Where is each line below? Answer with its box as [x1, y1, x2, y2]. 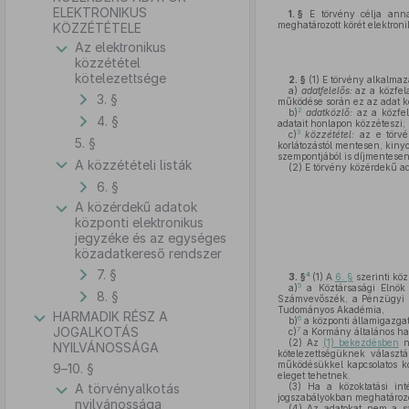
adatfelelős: [300, 85, 352, 96]
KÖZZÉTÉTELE [53, 20, 142, 36]
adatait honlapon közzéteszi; [277, 118, 405, 129]
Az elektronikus [75, 39, 166, 55]
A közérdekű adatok [75, 199, 197, 215]
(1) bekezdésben [322, 337, 399, 348]
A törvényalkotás [75, 381, 180, 396]
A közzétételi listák [75, 156, 192, 173]
